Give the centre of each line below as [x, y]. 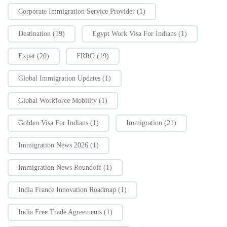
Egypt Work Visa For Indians [134, 34]
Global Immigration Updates [59, 78]
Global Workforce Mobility [58, 101]
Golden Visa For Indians [53, 123]
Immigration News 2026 [53, 145]
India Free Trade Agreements [60, 212]
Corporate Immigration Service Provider [77, 11]
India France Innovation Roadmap [67, 190]
